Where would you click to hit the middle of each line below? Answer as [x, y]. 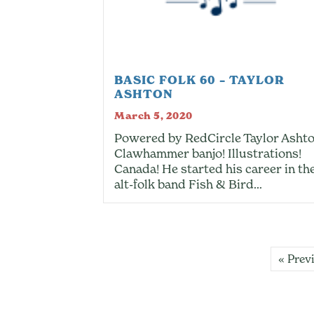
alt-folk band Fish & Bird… [188, 184]
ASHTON [144, 94]
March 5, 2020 [153, 116]
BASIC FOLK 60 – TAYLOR [199, 80]
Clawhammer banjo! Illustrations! [208, 153]
